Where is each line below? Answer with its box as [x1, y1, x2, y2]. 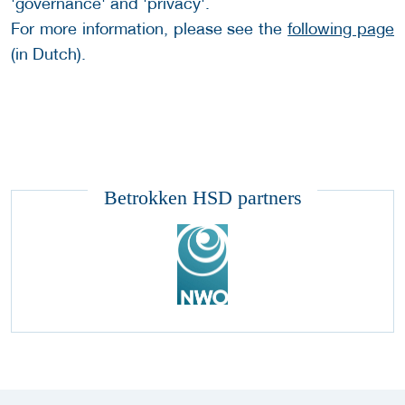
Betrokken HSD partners [103, 185, 302, 209]
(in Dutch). [11, 44, 86, 64]
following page [287, 19, 395, 39]
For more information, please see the [11, 19, 288, 39]
